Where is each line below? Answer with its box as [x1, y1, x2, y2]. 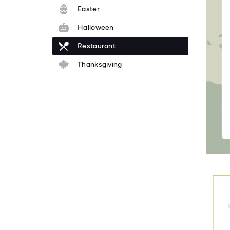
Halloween [78, 23, 114, 32]
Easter [78, 5, 100, 14]
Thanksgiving [78, 60, 122, 69]
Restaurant [78, 42, 116, 51]
